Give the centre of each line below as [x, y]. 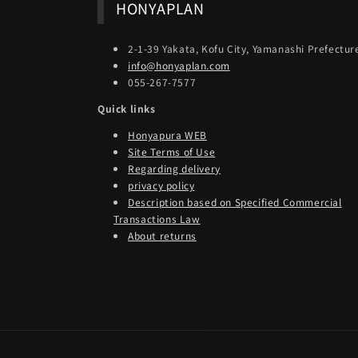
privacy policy [161, 185]
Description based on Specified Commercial [235, 201]
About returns [162, 235]
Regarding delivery [174, 168]
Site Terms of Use [172, 151]
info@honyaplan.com [179, 65]
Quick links [127, 108]
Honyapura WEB [167, 134]
